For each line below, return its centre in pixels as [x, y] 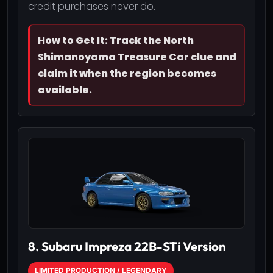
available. [65, 90]
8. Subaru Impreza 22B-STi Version [127, 246]
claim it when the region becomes [127, 73]
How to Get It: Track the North [116, 40]
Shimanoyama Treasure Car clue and [137, 57]
